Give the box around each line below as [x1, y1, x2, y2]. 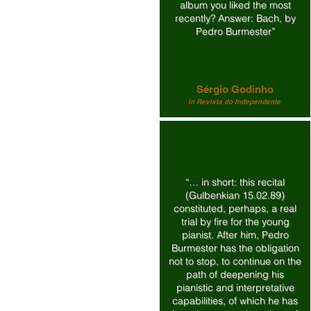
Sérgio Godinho [196, 83, 274, 95]
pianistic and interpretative [176, 281, 294, 294]
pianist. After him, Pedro [181, 228, 289, 241]
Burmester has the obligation [171, 242, 299, 254]
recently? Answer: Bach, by [174, 12, 296, 24]
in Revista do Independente [187, 97, 283, 106]
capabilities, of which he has [172, 294, 298, 307]
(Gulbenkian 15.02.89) [185, 189, 285, 201]
